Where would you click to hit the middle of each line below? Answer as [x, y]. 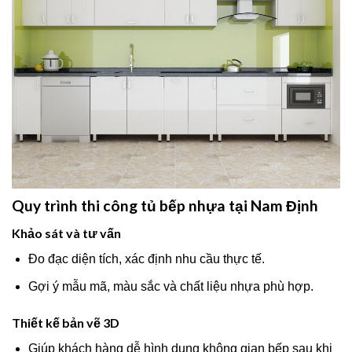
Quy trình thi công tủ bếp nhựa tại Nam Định [165, 206]
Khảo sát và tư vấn [66, 233]
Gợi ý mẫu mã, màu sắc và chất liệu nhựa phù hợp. [170, 286]
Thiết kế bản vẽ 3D [66, 322]
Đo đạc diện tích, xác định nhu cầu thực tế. [146, 258]
